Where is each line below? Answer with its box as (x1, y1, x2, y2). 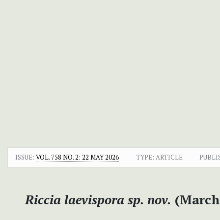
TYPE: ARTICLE (136, 152, 183, 162)
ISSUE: (15, 152, 36, 162)
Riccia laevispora (25, 191, 124, 208)
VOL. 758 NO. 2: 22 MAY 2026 (36, 152, 119, 162)
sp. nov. (127, 191, 171, 208)
